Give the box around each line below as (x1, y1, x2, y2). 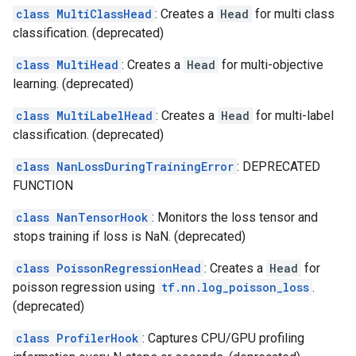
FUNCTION (13, 178, 73, 193)
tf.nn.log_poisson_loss (161, 280, 309, 295)
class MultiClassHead (16, 6, 152, 21)
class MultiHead (16, 57, 118, 72)
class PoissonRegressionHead (16, 261, 201, 276)
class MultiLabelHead (16, 108, 153, 123)
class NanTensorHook (16, 210, 149, 225)
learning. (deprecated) (13, 76, 133, 91)
